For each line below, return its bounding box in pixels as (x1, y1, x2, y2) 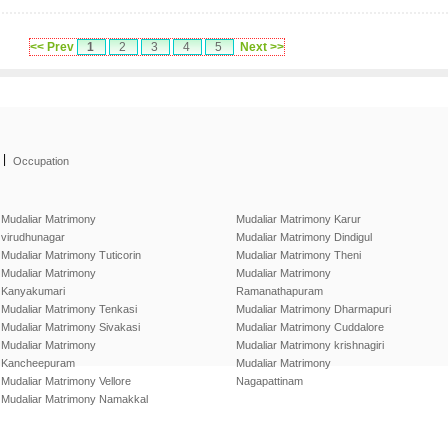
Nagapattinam (236, 375, 303, 387)
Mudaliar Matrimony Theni (236, 249, 361, 261)
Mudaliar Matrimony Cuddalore (236, 321, 384, 333)
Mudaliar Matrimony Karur (236, 213, 361, 225)
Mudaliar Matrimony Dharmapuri (236, 303, 391, 315)
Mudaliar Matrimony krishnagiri (236, 339, 384, 351)
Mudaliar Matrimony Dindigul (236, 231, 372, 243)
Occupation (13, 155, 69, 167)
